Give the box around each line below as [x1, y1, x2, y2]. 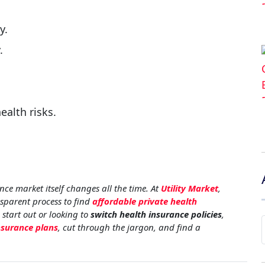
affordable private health [92, 195, 197, 207]
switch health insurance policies [91, 208, 222, 220]
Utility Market [161, 182, 218, 194]
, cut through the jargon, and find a [58, 221, 201, 233]
